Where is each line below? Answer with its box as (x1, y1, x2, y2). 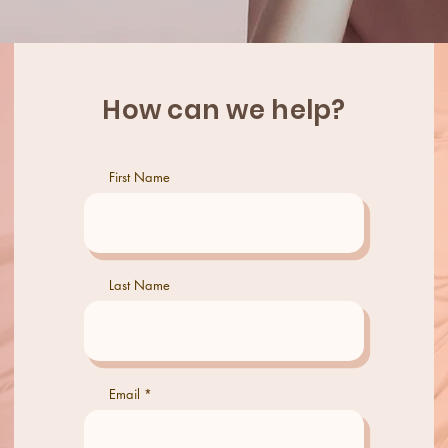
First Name (109, 168, 170, 186)
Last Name (109, 276, 170, 294)
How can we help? (102, 92, 346, 128)
